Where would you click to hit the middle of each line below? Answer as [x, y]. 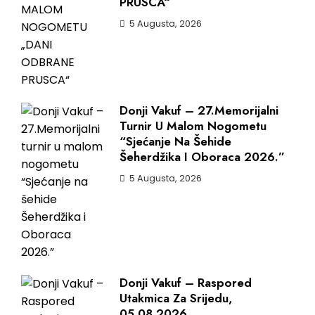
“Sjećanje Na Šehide [175, 141]
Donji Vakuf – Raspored [186, 282]
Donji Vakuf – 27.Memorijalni [199, 110]
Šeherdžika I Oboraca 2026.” [202, 156]
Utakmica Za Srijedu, [176, 298]
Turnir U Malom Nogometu [193, 126]
